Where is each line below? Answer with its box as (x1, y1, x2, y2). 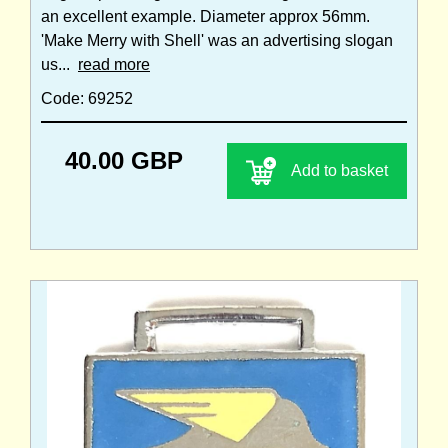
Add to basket (291, 161, 388, 179)
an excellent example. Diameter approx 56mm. (41, 7, 370, 25)
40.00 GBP (65, 146, 183, 174)
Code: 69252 (41, 89, 133, 107)
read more (78, 55, 150, 73)
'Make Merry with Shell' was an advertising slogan (41, 31, 393, 49)
